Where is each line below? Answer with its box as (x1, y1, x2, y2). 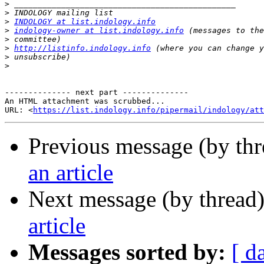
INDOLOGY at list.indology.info (14, 17, 156, 27)
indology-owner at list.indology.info (14, 26, 184, 35)
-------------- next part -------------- (5, 88, 189, 97)
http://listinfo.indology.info (14, 44, 151, 53)
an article (28, 160, 113, 186)
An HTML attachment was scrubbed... (5, 97, 165, 106)
